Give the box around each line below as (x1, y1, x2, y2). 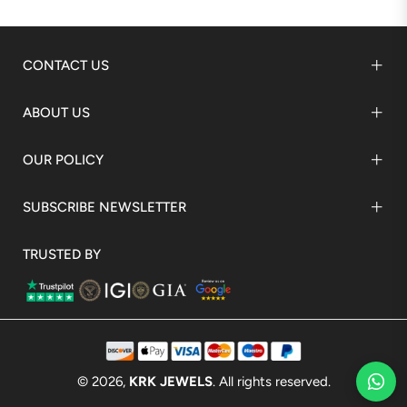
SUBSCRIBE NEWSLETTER (23, 198, 186, 215)
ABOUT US (23, 104, 90, 121)
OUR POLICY (23, 151, 104, 168)
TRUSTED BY (23, 245, 101, 263)
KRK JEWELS (128, 373, 213, 391)
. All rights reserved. (212, 373, 331, 391)
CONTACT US (23, 56, 109, 74)
